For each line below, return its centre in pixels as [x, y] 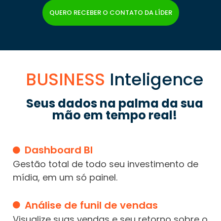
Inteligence [154, 80]
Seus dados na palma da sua [114, 104]
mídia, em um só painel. [65, 178]
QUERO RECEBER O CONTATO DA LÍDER [110, 13]
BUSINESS [65, 80]
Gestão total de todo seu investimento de [106, 164]
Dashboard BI [58, 150]
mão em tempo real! [114, 115]
